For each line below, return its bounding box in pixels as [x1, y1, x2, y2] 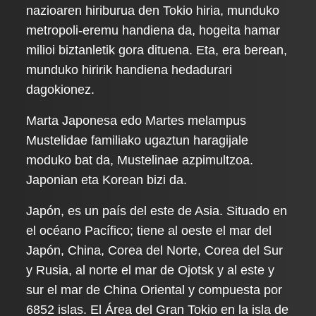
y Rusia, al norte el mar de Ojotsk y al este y [26, 263, 275, 277]
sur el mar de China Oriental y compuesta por [26, 283, 283, 297]
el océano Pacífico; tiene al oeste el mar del [26, 224, 272, 238]
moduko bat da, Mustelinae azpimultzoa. [26, 153, 254, 167]
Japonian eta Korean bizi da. [26, 173, 188, 187]
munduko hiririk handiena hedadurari [26, 63, 233, 77]
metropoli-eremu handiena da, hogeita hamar [26, 23, 281, 37]
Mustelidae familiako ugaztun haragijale [26, 133, 249, 147]
